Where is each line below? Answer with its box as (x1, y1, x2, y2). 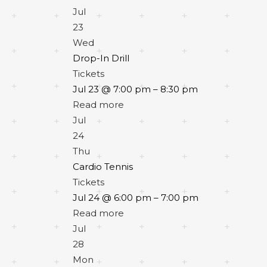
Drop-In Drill (73, 52, 129, 64)
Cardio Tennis (73, 161, 133, 172)
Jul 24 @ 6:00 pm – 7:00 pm (73, 192, 198, 203)
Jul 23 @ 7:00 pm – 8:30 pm (73, 83, 198, 95)
